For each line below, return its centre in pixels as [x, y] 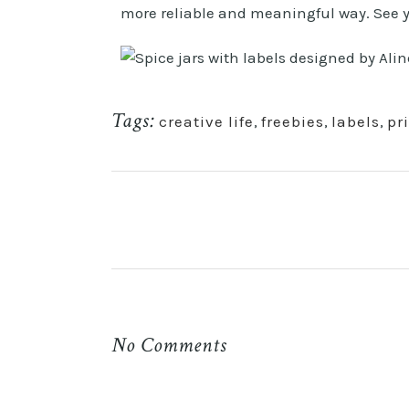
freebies [293, 121]
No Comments [169, 345]
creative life [206, 121]
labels [356, 121]
